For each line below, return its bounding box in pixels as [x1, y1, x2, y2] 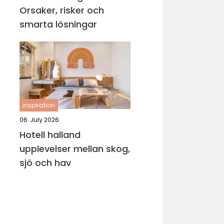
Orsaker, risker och [19, 4, 104, 16]
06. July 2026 [19, 115, 59, 124]
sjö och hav [19, 156, 71, 169]
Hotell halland [19, 128, 80, 141]
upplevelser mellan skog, [19, 142, 130, 155]
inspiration [22, 101, 55, 109]
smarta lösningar [19, 18, 97, 30]
